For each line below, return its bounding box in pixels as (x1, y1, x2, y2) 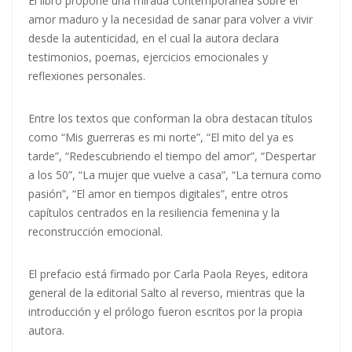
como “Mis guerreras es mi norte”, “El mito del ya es (28, 130, 294, 145)
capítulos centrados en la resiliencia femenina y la (28, 205, 280, 221)
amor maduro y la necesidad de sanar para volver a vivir (28, 12, 313, 27)
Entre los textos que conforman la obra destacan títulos (28, 111, 313, 126)
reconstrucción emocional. (28, 224, 163, 240)
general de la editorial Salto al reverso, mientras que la (28, 285, 305, 301)
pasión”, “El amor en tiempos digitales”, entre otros (28, 186, 288, 202)
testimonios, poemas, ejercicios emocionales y (28, 49, 268, 65)
